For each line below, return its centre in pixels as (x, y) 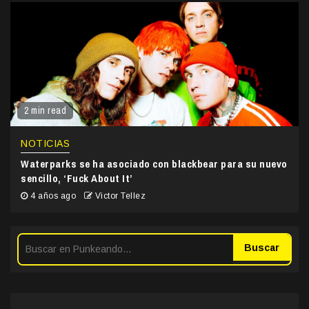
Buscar (262, 248)
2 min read (45, 111)
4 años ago (53, 196)
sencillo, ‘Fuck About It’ (77, 179)
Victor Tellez (120, 196)
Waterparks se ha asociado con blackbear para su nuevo (154, 164)
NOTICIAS (45, 144)
